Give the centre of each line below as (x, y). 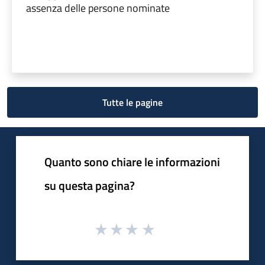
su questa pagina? (90, 185)
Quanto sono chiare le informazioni (132, 161)
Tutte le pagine (132, 102)
